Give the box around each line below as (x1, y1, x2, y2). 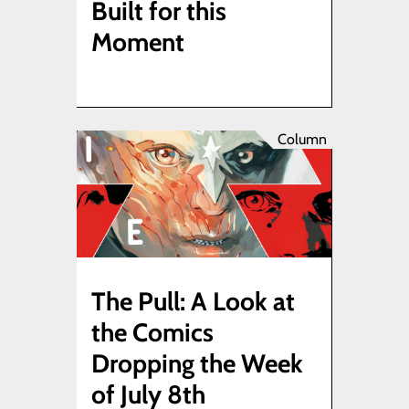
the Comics (91, 317, 214, 349)
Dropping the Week (91, 348, 303, 380)
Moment (91, 26, 184, 58)
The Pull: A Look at (91, 286, 295, 318)
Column (278, 130, 327, 148)
